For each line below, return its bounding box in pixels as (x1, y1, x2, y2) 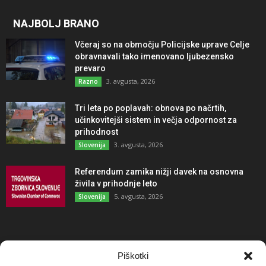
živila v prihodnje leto (75, 178, 157, 188)
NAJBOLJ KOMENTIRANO (13, 248, 140, 261)
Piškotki (118, 251, 148, 261)
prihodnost (75, 126, 118, 137)
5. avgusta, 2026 (114, 191, 163, 201)
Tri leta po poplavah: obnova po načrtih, (75, 103, 226, 113)
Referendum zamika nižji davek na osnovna (75, 166, 243, 176)
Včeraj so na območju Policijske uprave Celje (75, 39, 249, 49)
